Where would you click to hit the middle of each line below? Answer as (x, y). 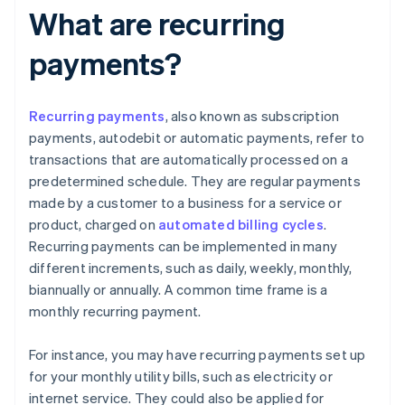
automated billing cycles (241, 225)
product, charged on (94, 225)
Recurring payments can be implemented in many (184, 246)
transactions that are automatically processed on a (189, 160)
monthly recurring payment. (115, 311)
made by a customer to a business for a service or (185, 203)
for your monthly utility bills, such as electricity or (181, 377)
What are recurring (158, 24)
